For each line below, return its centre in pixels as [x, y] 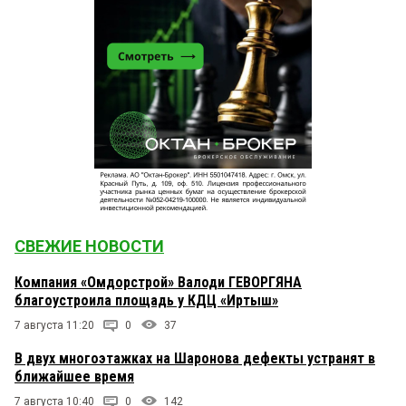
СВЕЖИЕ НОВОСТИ [89, 246]
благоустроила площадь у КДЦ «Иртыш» [146, 300]
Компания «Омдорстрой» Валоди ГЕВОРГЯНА [158, 282]
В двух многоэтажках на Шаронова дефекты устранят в [195, 358]
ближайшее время [74, 376]
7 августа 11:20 [54, 325]
